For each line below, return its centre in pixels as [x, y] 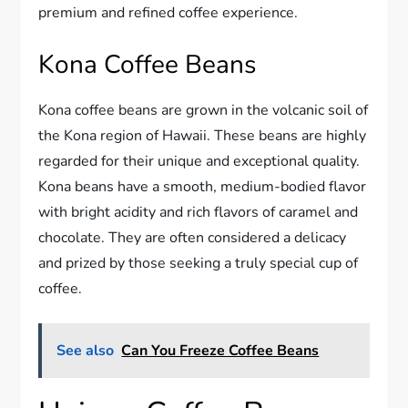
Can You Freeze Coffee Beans [220, 350]
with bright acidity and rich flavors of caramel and [199, 212]
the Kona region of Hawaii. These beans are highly [203, 135]
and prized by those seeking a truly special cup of [199, 263]
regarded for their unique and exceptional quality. [199, 161]
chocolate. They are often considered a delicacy [193, 237]
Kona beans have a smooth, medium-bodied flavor [203, 186]
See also [86, 350]
